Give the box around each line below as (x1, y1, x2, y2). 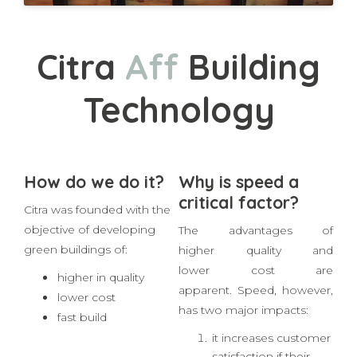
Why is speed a (178, 214, 299, 236)
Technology (82, 131, 275, 175)
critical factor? (178, 235, 299, 257)
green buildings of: (24, 285, 127, 300)
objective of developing (24, 265, 155, 280)
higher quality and (178, 286, 333, 301)
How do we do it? (24, 214, 164, 236)
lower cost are (178, 306, 333, 321)
